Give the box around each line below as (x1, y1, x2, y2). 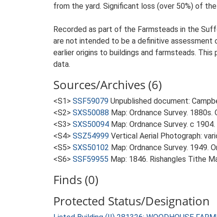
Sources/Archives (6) (53, 77, 162, 93)
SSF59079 (73, 96, 108, 106)
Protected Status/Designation (53, 193, 210, 209)
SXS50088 (73, 108, 109, 117)
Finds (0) (53, 171, 98, 187)
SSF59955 (73, 155, 108, 164)
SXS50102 (73, 143, 109, 152)
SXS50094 (73, 120, 109, 129)
